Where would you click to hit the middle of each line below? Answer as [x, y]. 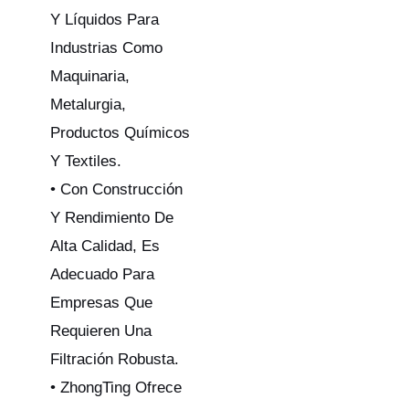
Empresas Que [101, 302]
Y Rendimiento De [112, 217]
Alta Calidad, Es [105, 246]
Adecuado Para [102, 274]
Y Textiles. [86, 161]
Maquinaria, [90, 76]
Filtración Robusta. [115, 359]
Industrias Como [106, 47]
